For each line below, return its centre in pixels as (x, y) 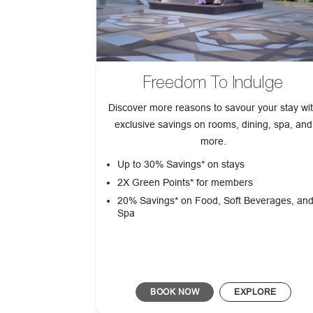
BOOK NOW (175, 292)
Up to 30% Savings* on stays (181, 165)
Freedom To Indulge (213, 82)
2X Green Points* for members (185, 183)
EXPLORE (255, 292)
